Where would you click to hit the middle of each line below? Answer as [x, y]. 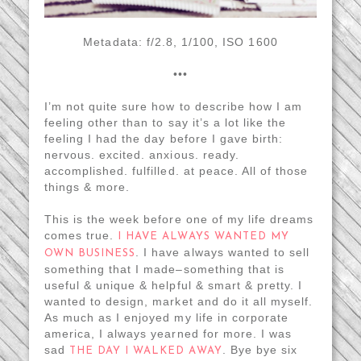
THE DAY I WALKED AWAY [145, 351]
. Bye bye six [260, 350]
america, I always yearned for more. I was [168, 334]
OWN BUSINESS [90, 254]
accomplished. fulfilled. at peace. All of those [176, 171]
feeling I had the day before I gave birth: [164, 139]
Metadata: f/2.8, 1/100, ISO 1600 [180, 42]
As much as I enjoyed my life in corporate [166, 318]
